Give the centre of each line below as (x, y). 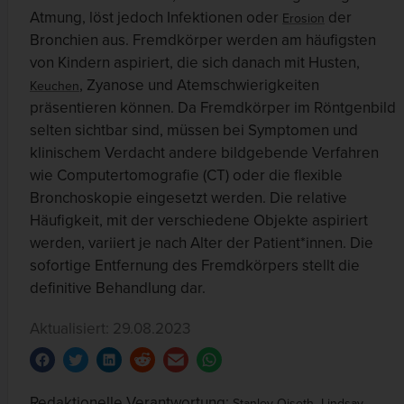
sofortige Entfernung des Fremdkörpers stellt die (195, 266)
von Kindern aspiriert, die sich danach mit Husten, (195, 63)
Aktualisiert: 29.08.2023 (110, 329)
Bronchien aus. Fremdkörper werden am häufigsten (203, 40)
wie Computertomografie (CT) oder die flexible (186, 175)
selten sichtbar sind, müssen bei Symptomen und (194, 130)
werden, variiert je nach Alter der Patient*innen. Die (202, 243)
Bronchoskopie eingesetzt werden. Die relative (188, 198)
